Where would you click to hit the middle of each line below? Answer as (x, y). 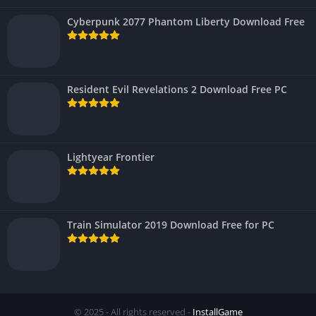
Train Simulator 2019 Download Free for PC (171, 224)
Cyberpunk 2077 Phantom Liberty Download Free (186, 21)
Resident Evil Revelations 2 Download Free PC (177, 89)
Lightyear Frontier (111, 157)
